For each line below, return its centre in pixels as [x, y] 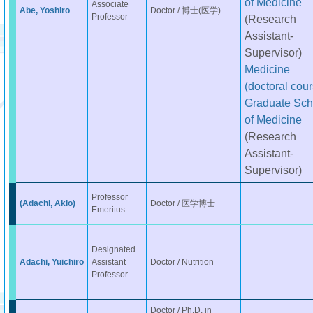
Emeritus [108, 210]
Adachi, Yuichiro [51, 262]
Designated [113, 249]
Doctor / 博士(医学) [185, 10]
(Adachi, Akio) [47, 203]
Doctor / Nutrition [182, 262]
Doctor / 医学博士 [182, 203]
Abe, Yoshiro [44, 10]
